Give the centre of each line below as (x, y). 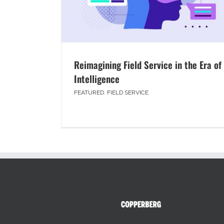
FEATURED (89, 93)
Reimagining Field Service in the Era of (148, 65)
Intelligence (97, 79)
